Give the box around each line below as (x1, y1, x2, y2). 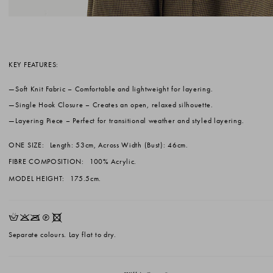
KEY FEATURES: (9, 59, 59, 69)
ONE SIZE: (9, 140, 44, 150)
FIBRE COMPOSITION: (9, 157, 84, 167)
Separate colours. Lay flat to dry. (9, 229, 116, 239)
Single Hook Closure (15, 99, 83, 110)
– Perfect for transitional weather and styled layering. (63, 115, 244, 126)
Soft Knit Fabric (15, 83, 66, 94)
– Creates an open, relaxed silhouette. (83, 99, 213, 110)
